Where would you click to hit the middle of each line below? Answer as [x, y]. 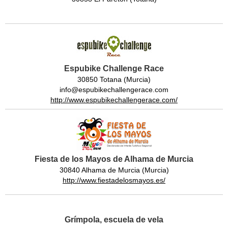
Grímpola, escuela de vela [114, 220]
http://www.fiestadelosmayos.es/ [114, 180]
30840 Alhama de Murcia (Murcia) [114, 170]
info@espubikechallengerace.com [114, 90]
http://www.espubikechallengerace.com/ [114, 100]
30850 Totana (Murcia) [114, 80]
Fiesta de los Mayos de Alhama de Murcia [114, 159]
